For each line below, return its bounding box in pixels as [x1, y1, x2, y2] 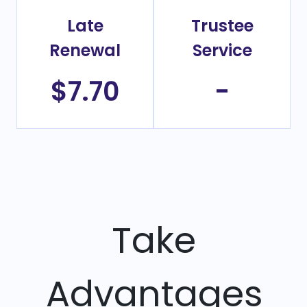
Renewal [49, 39, 121, 62]
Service [192, 39, 252, 62]
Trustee [191, 14, 254, 38]
